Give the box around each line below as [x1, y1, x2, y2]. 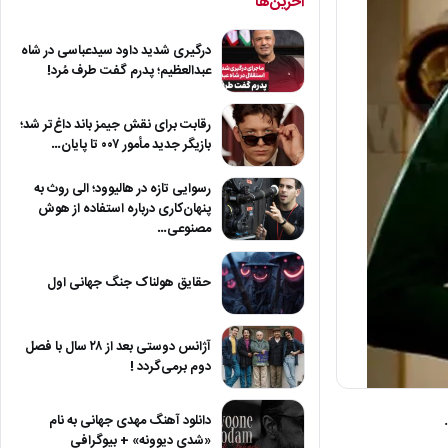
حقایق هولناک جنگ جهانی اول [47, 272, 211, 294]
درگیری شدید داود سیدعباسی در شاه [21, 40, 211, 62]
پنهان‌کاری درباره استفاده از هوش [38, 198, 211, 220]
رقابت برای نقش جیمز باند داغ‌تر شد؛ [20, 114, 211, 136]
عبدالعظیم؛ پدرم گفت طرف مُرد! [47, 60, 211, 82]
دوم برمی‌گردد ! [130, 356, 211, 378]
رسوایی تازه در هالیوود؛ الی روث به [34, 178, 211, 200]
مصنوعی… [157, 218, 211, 240]
